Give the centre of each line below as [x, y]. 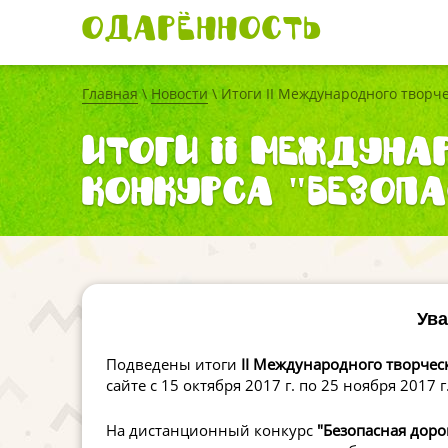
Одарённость [202, 27]
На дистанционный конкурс [211, 430]
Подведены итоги [173, 364]
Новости [179, 93]
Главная [110, 93]
